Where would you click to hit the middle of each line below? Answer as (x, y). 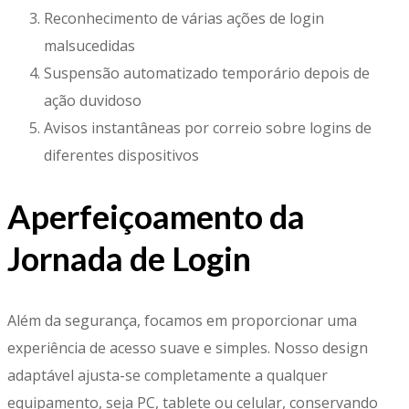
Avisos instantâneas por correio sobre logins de (208, 127)
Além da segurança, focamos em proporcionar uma (182, 321)
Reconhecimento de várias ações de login (184, 18)
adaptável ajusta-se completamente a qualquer (168, 376)
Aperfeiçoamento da (156, 217)
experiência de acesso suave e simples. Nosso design (188, 348)
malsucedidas (89, 45)
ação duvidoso (93, 100)
